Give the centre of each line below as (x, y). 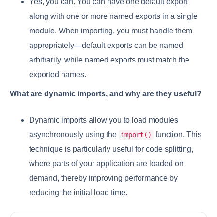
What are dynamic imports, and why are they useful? (106, 94)
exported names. (58, 75)
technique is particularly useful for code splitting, (111, 149)
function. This (178, 135)
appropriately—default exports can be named (106, 46)
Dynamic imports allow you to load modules (104, 120)
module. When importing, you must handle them (111, 31)
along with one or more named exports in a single (113, 16)
